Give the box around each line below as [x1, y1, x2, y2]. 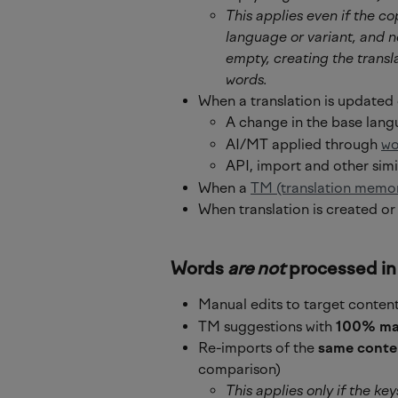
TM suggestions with [198, 317, 336, 335]
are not [227, 258, 285, 280]
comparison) [198, 361, 281, 378]
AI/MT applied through [226, 135, 381, 153]
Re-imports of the [198, 339, 318, 357]
